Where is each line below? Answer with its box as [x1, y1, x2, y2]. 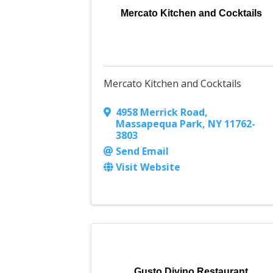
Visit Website [116, 160, 181, 174]
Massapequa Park [116, 117, 203, 131]
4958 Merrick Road [116, 105, 205, 119]
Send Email [116, 144, 169, 158]
